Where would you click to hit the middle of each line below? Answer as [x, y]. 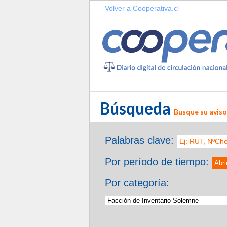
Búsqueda [137, 108]
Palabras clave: [139, 140]
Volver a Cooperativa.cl [142, 8]
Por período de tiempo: [158, 161]
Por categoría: [137, 183]
